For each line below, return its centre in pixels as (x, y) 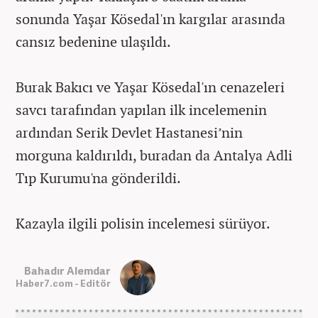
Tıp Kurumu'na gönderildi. (98, 177)
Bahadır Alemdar (67, 271)
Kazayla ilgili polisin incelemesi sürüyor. (143, 223)
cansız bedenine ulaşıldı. (93, 41)
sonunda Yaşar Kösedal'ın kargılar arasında (150, 18)
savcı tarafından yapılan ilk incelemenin (141, 109)
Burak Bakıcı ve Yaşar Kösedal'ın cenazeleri (150, 87)
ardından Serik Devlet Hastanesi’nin (129, 132)
